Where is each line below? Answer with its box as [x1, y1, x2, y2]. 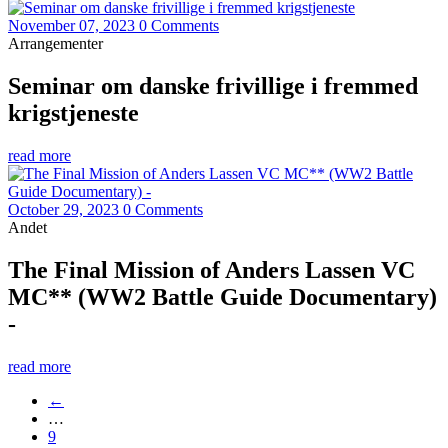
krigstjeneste [8, 100, 139, 127]
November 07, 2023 [8, 17, 135, 35]
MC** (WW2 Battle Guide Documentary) [8, 284, 437, 311]
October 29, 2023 [8, 201, 119, 219]
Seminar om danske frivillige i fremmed [8, 73, 418, 100]
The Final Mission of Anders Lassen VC [8, 257, 415, 284]
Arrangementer [8, 35, 103, 53]
